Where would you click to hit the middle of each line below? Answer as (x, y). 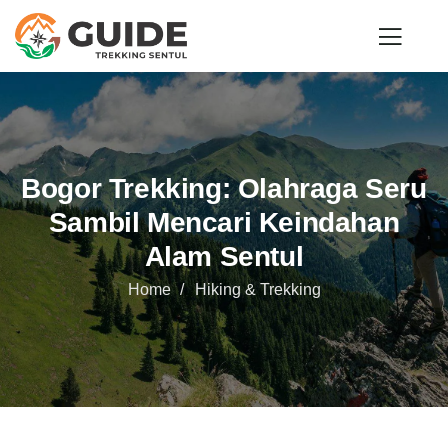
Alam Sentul (224, 256)
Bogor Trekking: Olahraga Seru (224, 188)
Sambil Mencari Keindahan (224, 222)
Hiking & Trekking (257, 289)
